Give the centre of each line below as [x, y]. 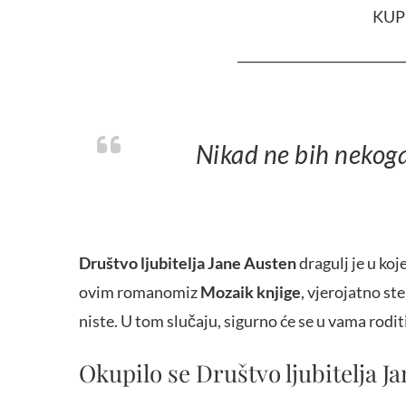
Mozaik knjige [251, 292]
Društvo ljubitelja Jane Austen [188, 263]
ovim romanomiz [140, 292]
